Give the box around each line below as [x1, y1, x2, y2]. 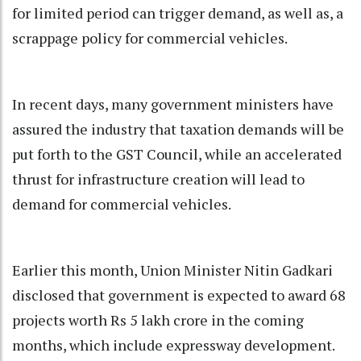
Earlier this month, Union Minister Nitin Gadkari [12, 260, 333, 280]
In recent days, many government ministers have [12, 94, 334, 114]
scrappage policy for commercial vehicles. [12, 28, 288, 48]
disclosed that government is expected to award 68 [12, 285, 346, 305]
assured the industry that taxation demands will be [12, 119, 344, 139]
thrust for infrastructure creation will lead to [12, 169, 305, 189]
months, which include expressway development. [12, 335, 334, 355]
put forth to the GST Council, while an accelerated [12, 144, 342, 164]
